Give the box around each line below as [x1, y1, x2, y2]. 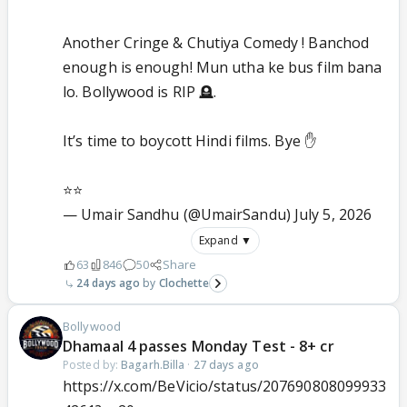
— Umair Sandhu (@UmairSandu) [63, 204, 294, 225]
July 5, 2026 [293, 204, 372, 225]
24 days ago [76, 275, 141, 292]
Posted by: [63, 357, 122, 373]
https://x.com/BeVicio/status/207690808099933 [63, 376, 387, 397]
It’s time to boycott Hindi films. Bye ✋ [63, 131, 316, 152]
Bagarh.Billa [121, 357, 185, 373]
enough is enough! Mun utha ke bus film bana [63, 57, 382, 78]
